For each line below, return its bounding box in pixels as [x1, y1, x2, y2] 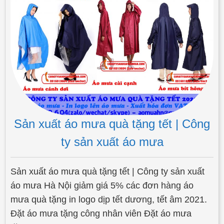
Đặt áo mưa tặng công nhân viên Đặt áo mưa [10, 208, 191, 219]
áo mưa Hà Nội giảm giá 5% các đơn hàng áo [10, 180, 193, 191]
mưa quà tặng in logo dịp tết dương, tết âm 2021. [10, 194, 207, 205]
